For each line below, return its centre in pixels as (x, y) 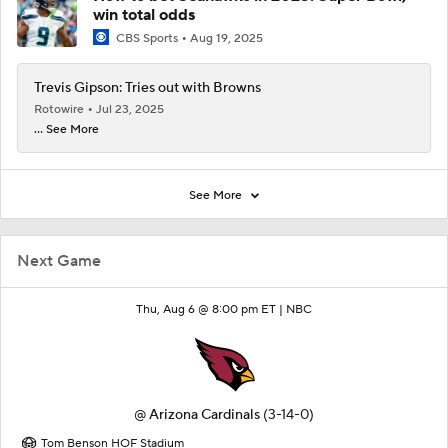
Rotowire (60, 110)
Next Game (59, 261)
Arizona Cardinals (204, 415)
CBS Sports (147, 38)
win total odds (144, 15)
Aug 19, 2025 (226, 38)
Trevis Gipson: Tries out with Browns (147, 88)
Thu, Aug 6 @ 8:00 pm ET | (211, 310)
